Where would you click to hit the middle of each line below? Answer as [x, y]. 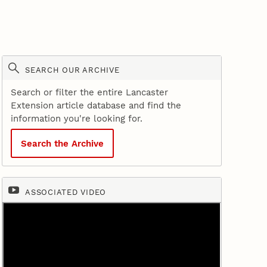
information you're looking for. [76, 119]
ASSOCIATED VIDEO [66, 193]
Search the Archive [62, 143]
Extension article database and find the [96, 106]
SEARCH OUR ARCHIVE [72, 70]
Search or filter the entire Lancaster [89, 93]
